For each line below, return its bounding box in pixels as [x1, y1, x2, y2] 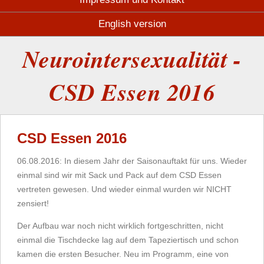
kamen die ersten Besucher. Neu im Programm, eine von [17, 249, 229, 259]
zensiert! [17, 199, 49, 208]
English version [98, 18, 166, 29]
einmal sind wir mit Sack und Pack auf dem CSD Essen [17, 170, 222, 180]
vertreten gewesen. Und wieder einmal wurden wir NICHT [17, 184, 232, 194]
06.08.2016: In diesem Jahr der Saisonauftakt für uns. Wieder [17, 156, 247, 166]
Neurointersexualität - [22, 42, 242, 75]
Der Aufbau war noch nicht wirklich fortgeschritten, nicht [17, 221, 223, 230]
